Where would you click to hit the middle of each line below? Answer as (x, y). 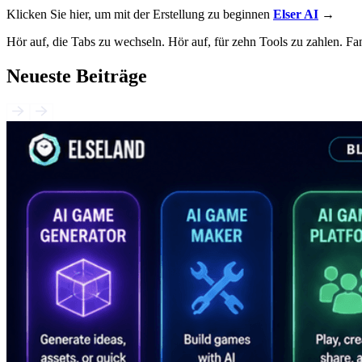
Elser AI (296, 14)
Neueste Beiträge (77, 76)
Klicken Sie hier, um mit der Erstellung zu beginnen (140, 14)
